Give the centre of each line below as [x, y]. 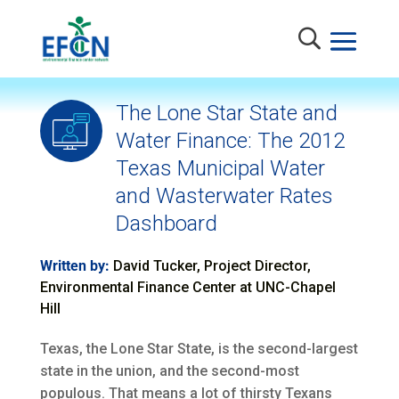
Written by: [74, 266]
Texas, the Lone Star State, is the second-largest [199, 349]
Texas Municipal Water [220, 169]
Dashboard [166, 224]
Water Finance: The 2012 [230, 141]
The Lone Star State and [226, 114]
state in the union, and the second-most [169, 371]
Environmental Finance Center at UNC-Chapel [187, 288]
